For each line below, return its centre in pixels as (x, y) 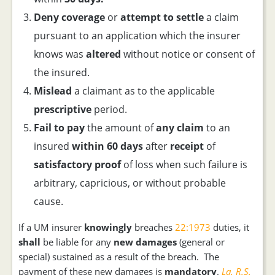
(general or (201, 242)
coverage (83, 17)
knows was (60, 54)
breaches (153, 227)
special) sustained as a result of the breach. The (119, 257)
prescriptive (63, 109)
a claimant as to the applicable (143, 91)
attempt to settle (162, 17)
